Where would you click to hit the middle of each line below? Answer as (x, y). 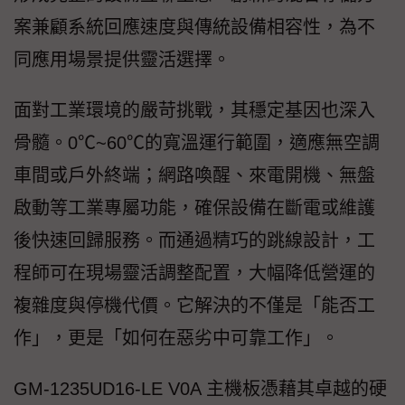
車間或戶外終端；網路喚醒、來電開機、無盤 (194, 175)
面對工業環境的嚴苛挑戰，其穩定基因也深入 (194, 110)
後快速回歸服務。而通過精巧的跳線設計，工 (194, 240)
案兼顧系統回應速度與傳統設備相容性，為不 (194, 27)
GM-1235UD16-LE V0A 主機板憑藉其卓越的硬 (200, 388)
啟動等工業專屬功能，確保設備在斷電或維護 (194, 207)
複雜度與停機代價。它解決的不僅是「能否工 (194, 305)
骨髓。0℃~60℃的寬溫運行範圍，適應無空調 (197, 142)
